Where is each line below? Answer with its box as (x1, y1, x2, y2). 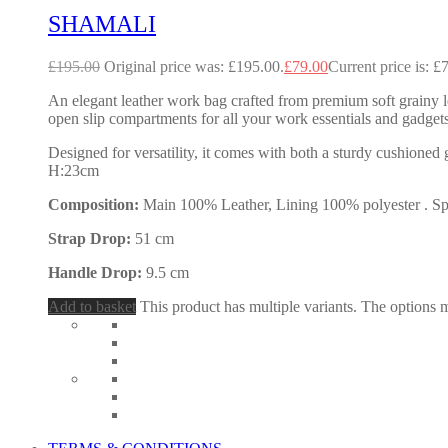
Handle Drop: (48, 264, 146, 282)
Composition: (48, 196, 143, 214)
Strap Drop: (48, 230, 135, 248)
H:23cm (48, 162, 99, 180)
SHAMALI (48, 11, 156, 38)
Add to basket (48, 298, 136, 316)
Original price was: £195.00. (104, 58, 284, 76)
